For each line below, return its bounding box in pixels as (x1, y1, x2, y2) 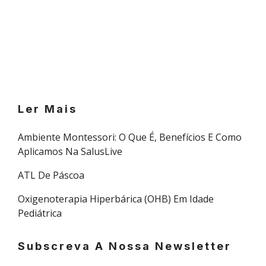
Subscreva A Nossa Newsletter (18, 240, 232, 253)
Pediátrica (18, 207, 62, 220)
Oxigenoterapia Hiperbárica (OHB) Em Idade (18, 192, 214, 206)
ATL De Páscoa (18, 169, 84, 182)
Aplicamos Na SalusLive (18, 145, 122, 159)
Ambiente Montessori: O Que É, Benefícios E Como (18, 131, 242, 144)
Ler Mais (18, 103, 77, 116)
